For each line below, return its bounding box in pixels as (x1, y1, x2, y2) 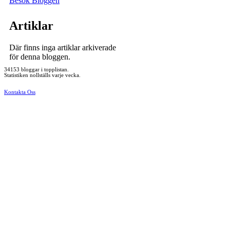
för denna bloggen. (9, 52, 70, 62)
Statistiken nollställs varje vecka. (4, 72, 81, 78)
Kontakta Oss (4, 89, 35, 95)
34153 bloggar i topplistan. (4, 67, 69, 72)
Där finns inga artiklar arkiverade (9, 43, 116, 52)
